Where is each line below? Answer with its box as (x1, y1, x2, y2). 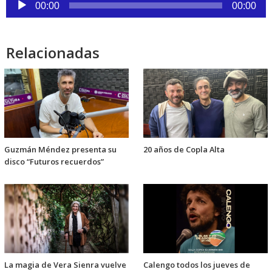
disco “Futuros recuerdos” (4, 156, 104, 168)
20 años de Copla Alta (143, 144, 225, 155)
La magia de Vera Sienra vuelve (4, 259, 126, 271)
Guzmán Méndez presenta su (4, 144, 117, 155)
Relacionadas (6, 42, 100, 63)
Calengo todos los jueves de (143, 259, 250, 271)
